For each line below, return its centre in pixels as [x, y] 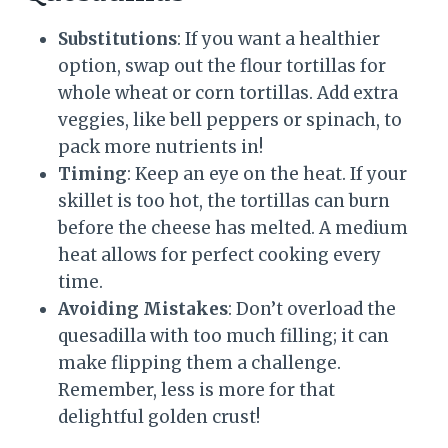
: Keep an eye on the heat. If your [267, 173]
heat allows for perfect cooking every [219, 254]
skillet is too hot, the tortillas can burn [224, 200]
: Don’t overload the [312, 308]
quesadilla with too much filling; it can [223, 335]
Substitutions [117, 38]
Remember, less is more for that [196, 389]
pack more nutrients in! [160, 146]
